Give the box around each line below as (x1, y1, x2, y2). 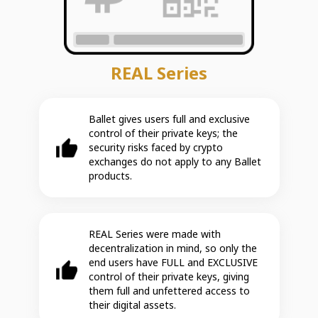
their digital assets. (88, 297, 176, 312)
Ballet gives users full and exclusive (88, 111, 250, 126)
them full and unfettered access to (88, 283, 250, 297)
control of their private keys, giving (88, 269, 249, 283)
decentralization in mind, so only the (88, 241, 257, 255)
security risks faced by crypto (88, 140, 223, 154)
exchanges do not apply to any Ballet (88, 154, 261, 168)
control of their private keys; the (88, 126, 238, 140)
